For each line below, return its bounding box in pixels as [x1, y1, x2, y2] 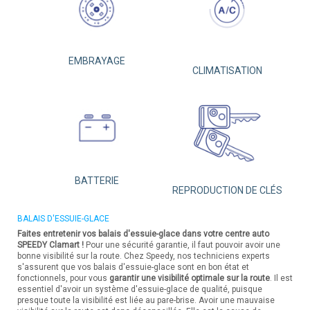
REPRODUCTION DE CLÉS [172, 184, 282, 196]
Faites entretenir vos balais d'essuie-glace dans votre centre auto [17, 228, 269, 239]
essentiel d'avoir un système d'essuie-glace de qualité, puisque [17, 284, 262, 294]
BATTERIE [74, 174, 119, 186]
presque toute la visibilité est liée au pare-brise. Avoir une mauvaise [17, 295, 275, 305]
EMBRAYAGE [68, 55, 125, 67]
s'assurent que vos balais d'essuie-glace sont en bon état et [17, 262, 249, 272]
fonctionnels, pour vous [17, 273, 109, 283]
